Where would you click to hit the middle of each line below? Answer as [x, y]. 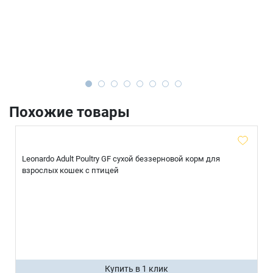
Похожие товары [69, 112]
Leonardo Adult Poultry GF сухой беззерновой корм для [121, 159]
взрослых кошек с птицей [70, 171]
